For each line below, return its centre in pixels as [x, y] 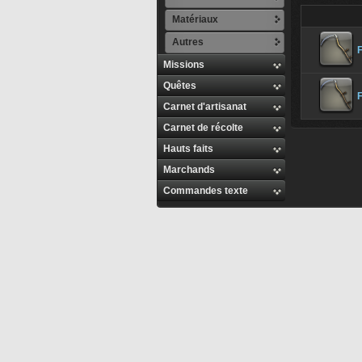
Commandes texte [206, 191]
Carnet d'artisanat [205, 107]
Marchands [189, 170]
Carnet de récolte [203, 128]
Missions [184, 65]
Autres [188, 42]
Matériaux [195, 19]
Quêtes [180, 86]
